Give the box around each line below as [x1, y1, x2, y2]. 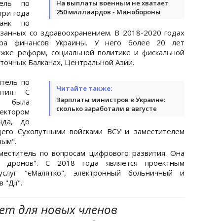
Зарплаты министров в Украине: [56, 95, 165, 104]
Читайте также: [56, 83, 112, 93]
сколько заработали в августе [56, 104, 157, 113]
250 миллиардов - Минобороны [56, 7, 161, 16]
